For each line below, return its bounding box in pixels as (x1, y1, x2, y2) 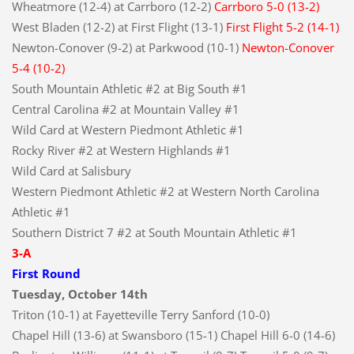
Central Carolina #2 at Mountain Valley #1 (11, 100, 239, 117)
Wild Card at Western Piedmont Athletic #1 (11, 121, 244, 137)
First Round (11, 265, 81, 281)
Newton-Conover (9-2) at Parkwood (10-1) (11, 39, 242, 55)
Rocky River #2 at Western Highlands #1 (11, 141, 231, 158)
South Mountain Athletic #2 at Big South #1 (11, 80, 247, 96)
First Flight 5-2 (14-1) (225, 18, 339, 35)
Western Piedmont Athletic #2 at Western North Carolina (11, 183, 319, 199)
